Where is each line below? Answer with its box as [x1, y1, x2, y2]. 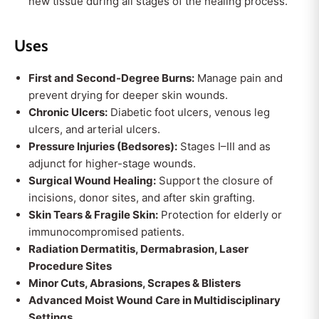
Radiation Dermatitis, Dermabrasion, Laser [28, 242, 249, 256]
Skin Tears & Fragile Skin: [28, 208, 158, 221]
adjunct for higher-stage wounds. [28, 157, 196, 170]
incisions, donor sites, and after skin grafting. [28, 191, 255, 204]
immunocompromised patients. [28, 225, 184, 239]
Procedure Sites [28, 259, 112, 273]
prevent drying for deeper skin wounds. [28, 88, 228, 102]
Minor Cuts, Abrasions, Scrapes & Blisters [28, 276, 241, 290]
